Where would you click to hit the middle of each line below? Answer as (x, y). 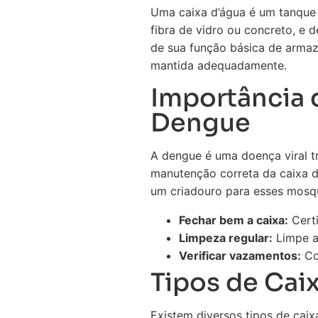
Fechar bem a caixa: (234, 220)
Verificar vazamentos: (240, 256)
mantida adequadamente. (219, 65)
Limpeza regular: (226, 238)
